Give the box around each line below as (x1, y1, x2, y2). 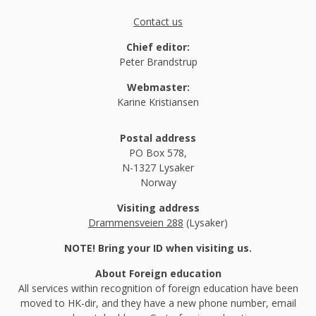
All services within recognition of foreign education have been (18, 281, 298, 296)
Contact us (133, 15, 183, 29)
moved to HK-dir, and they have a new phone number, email (20, 296, 296, 310)
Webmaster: (126, 80, 190, 95)
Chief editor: (126, 40, 190, 54)
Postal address (120, 131, 196, 145)
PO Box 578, (129, 146, 187, 160)
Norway (140, 176, 176, 190)
